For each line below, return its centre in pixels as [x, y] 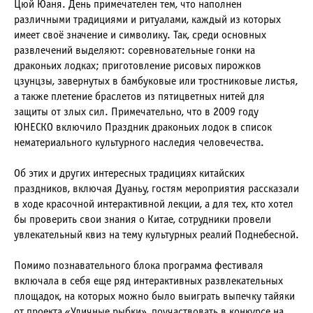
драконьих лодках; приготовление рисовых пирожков [138, 66]
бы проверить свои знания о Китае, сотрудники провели [143, 220]
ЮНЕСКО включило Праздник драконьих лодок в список [143, 128]
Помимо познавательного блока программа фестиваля [139, 266]
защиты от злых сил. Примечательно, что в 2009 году [136, 112]
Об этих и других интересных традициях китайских [129, 174]
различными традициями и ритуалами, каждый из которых [147, 20]
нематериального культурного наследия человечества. [139, 143]
